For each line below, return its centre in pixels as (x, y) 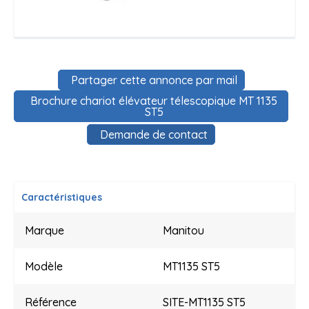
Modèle (44, 267)
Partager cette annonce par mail (154, 80)
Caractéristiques (62, 198)
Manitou (183, 231)
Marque (44, 231)
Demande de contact (154, 134)
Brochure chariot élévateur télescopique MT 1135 (154, 101)
